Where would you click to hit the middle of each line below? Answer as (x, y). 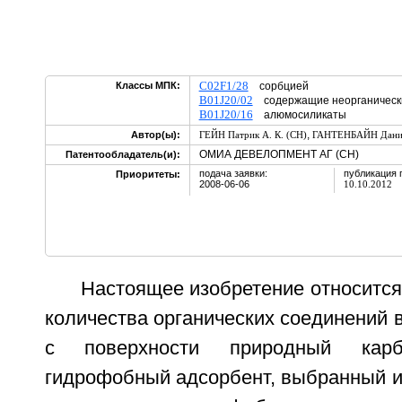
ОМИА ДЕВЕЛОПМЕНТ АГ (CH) (279, 154)
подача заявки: (233, 173)
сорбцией (278, 86)
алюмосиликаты (299, 115)
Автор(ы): (155, 135)
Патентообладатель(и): (122, 154)
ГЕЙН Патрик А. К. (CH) (253, 135)
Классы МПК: (148, 85)
